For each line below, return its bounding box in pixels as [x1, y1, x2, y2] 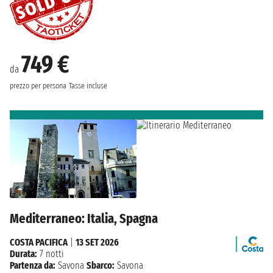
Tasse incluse [69, 80, 107, 91]
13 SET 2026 [76, 236, 119, 249]
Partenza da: [10, 260, 55, 272]
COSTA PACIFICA [10, 236, 68, 249]
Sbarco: [87, 260, 115, 272]
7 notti [37, 248, 64, 260]
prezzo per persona [10, 80, 66, 91]
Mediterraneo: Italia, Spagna [10, 210, 158, 227]
